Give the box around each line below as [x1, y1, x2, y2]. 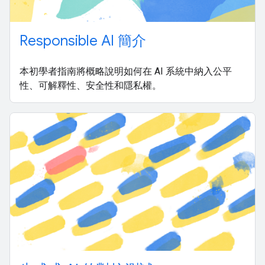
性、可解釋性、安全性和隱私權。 [20, 80, 161, 91]
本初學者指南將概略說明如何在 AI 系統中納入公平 [20, 66, 232, 77]
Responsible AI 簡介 [20, 32, 146, 50]
